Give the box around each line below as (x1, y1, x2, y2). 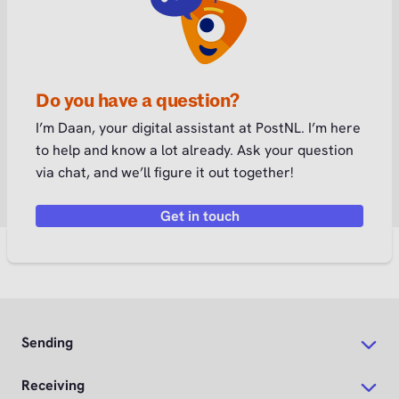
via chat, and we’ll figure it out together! (36, 162, 294, 182)
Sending (21, 332, 73, 352)
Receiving (21, 375, 85, 395)
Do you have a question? (36, 88, 240, 113)
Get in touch (159, 206, 240, 225)
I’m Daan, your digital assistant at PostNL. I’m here (36, 118, 361, 137)
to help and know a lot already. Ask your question (36, 140, 354, 159)
